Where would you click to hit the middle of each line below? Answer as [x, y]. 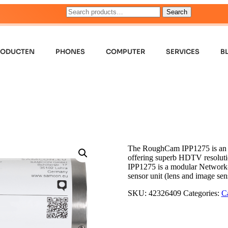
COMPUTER [126, 52]
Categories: [202, 193]
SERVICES [183, 52]
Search [177, 12]
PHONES [70, 52]
